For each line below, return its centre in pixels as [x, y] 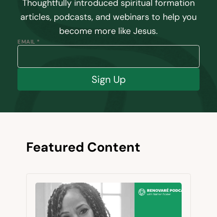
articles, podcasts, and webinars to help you [108, 17]
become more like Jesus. [108, 31]
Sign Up [108, 79]
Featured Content [83, 147]
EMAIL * [29, 42]
